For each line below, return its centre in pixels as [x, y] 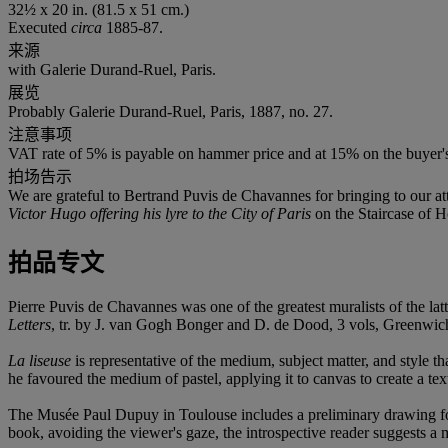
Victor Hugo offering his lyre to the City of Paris [159, 213]
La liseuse [39, 360]
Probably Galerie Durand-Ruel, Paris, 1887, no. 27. [170, 111]
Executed [39, 27]
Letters [29, 324]
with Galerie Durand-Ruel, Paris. [112, 69]
